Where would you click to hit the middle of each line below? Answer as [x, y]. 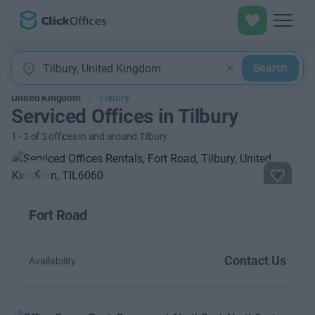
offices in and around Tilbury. [108, 136]
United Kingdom [46, 98]
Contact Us [255, 261]
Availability [52, 261]
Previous [58, 181]
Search [270, 68]
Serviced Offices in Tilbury [125, 116]
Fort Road [58, 215]
